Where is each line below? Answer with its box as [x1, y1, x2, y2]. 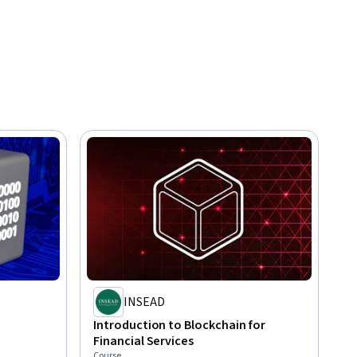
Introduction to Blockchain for [93, 316, 265, 335]
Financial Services [93, 332, 194, 351]
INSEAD [124, 293, 165, 312]
